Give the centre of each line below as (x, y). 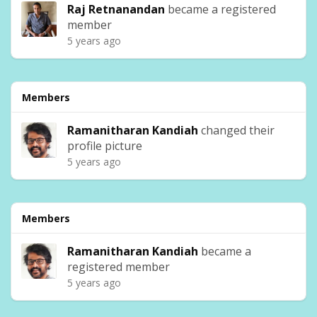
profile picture (105, 146)
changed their (236, 130)
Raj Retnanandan (116, 9)
